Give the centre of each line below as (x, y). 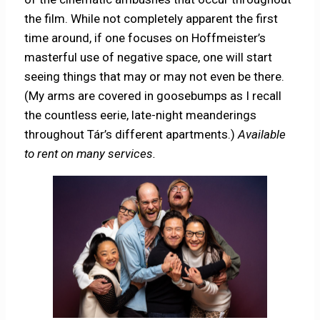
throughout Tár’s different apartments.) (131, 135)
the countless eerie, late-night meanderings (141, 115)
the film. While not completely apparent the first (151, 19)
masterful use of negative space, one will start (149, 57)
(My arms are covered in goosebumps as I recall (153, 96)
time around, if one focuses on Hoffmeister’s (145, 38)
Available (262, 135)
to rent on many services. (90, 154)
